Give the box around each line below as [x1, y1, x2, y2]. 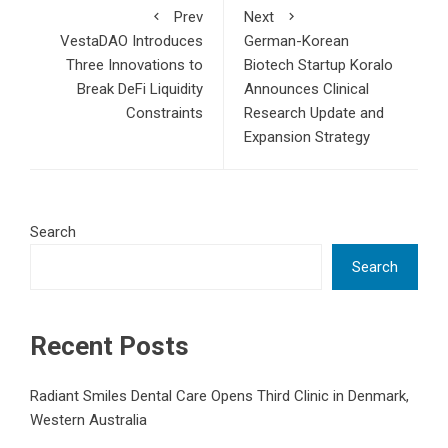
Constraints [126, 103, 203, 122]
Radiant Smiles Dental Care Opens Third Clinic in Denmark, [30, 386, 409, 405]
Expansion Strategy [244, 127, 370, 146]
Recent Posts [30, 330, 189, 361]
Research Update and [244, 103, 384, 122]
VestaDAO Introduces [60, 31, 203, 50]
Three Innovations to [66, 55, 203, 74]
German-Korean [244, 31, 349, 50]
